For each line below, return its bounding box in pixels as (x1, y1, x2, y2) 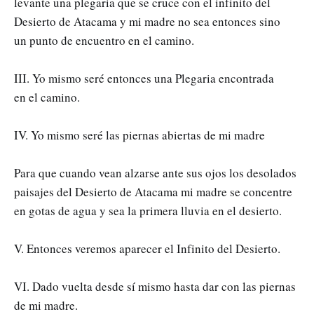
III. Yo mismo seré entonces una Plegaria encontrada (14, 69, 274, 86)
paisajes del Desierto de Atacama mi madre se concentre (14, 183, 292, 200)
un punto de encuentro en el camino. (14, 32, 194, 48)
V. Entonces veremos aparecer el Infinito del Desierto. (14, 240, 280, 257)
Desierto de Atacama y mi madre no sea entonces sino (14, 13, 280, 29)
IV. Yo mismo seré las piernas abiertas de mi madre (14, 126, 265, 143)
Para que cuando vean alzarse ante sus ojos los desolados (14, 164, 296, 181)
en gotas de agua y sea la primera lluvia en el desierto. (14, 202, 282, 219)
